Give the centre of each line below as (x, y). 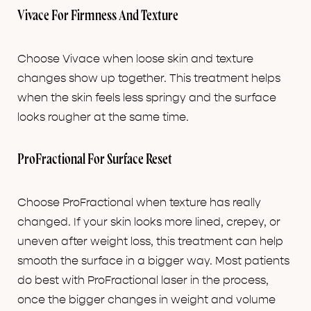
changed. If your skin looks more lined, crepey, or (149, 222)
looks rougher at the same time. (103, 118)
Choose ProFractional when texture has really (139, 203)
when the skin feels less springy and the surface (147, 98)
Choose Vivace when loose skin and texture (135, 59)
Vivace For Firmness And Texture (98, 17)
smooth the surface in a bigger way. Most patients (153, 261)
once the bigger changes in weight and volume (146, 300)
